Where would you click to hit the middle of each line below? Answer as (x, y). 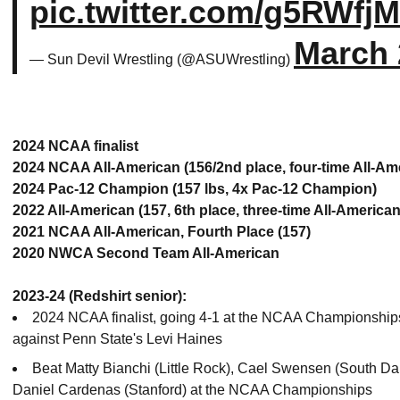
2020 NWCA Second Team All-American (146, 253)
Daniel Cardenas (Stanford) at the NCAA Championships (192, 389)
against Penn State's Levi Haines (117, 339)
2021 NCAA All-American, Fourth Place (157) (162, 232)
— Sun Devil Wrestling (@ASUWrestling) (162, 59)
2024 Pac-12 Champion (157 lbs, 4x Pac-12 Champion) (195, 189)
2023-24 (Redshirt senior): (100, 296)
